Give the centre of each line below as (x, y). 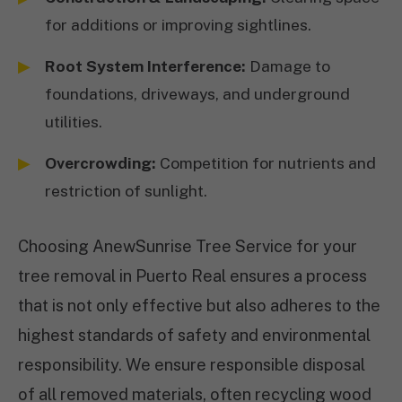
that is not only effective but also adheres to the (199, 306)
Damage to (288, 66)
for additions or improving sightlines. (178, 25)
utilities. (74, 122)
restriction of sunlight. (126, 191)
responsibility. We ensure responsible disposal (192, 365)
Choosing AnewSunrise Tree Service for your (188, 246)
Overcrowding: (100, 163)
